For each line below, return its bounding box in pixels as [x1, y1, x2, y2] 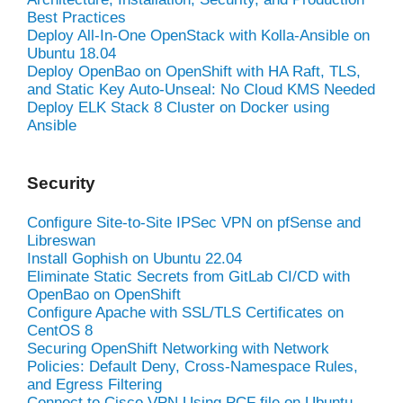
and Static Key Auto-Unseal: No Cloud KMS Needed [27, 80, 375, 98]
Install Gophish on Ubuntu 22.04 [27, 249, 242, 267]
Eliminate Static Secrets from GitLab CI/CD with [27, 267, 350, 285]
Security [27, 173, 95, 193]
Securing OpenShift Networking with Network [27, 339, 329, 357]
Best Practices [27, 8, 126, 26]
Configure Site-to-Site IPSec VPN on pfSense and [27, 213, 361, 231]
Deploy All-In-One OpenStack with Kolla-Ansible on [27, 26, 370, 44]
